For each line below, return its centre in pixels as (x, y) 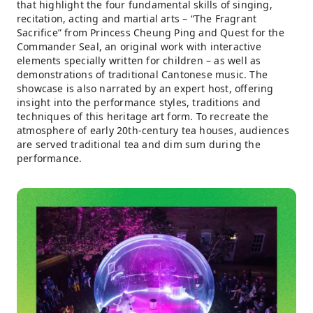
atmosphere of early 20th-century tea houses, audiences (153, 130)
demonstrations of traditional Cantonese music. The (143, 74)
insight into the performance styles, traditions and (139, 102)
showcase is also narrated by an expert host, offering (145, 88)
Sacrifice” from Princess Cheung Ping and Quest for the (151, 32)
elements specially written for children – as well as (139, 60)
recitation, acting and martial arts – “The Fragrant (137, 19)
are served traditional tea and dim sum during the (139, 144)
